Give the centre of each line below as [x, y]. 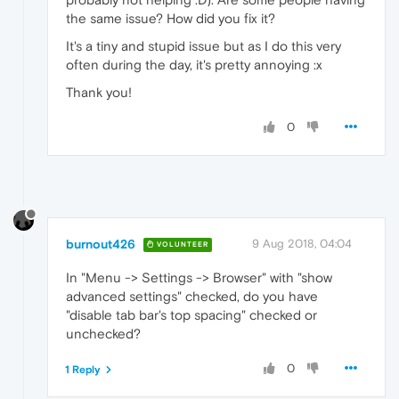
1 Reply [83, 369]
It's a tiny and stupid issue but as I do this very [204, 45]
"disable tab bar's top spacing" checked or [191, 314]
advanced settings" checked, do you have [192, 296]
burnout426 [101, 244]
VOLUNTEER [181, 245]
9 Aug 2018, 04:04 [302, 243]
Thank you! [99, 92]
